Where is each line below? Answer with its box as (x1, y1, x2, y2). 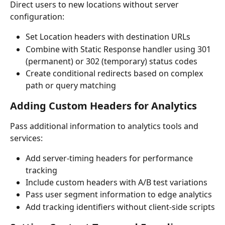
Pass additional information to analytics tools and (10, 120, 200, 132)
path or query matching (26, 79, 116, 91)
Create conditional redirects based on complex (26, 67, 205, 79)
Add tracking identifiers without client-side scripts (26, 201, 215, 212)
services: (10, 132, 43, 144)
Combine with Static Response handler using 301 (26, 43, 213, 55)
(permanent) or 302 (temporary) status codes (26, 55, 197, 67)
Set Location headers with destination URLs (26, 31, 190, 43)
